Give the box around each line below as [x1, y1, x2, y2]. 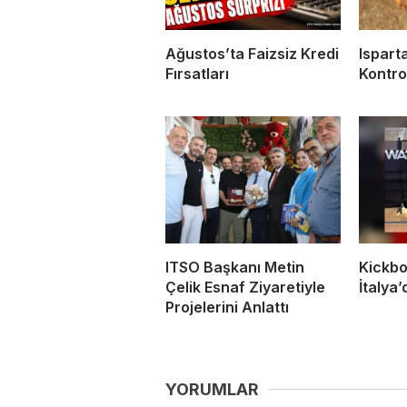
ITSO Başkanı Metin [165, 257, 304, 276]
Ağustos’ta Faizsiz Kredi [165, 44, 339, 63]
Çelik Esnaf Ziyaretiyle [165, 277, 325, 296]
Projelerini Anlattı [165, 297, 289, 316]
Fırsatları [165, 64, 229, 83]
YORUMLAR [165, 379, 259, 399]
